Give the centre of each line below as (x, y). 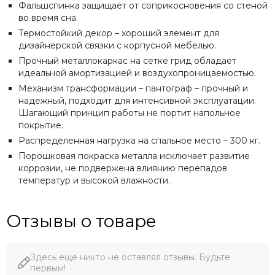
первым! (48, 268)
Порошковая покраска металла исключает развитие (134, 156)
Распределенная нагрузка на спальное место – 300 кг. (141, 140)
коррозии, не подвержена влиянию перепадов (123, 168)
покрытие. (41, 125)
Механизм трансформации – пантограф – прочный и (133, 88)
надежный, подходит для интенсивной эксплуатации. (137, 100)
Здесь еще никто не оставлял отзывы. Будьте (130, 257)
